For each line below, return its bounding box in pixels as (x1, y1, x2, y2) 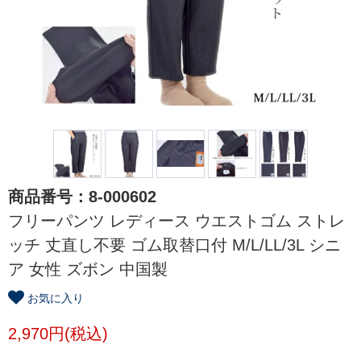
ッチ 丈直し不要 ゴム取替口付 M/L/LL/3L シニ (8, 235, 341, 254)
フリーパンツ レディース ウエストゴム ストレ (8, 211, 345, 230)
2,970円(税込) (8, 325, 108, 343)
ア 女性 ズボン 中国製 (8, 259, 168, 278)
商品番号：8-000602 (8, 187, 156, 205)
